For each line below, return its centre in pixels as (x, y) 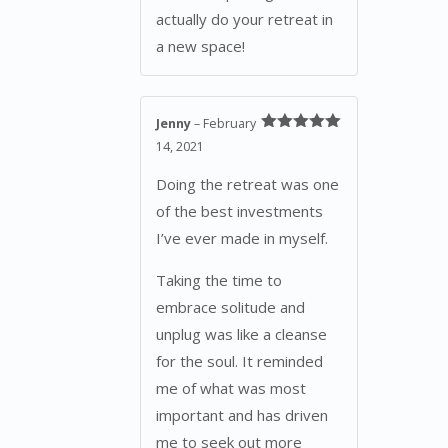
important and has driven (242, 414)
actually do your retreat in (244, 19)
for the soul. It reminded (239, 360)
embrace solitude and (230, 306)
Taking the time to (219, 279)
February (229, 124)
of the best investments (239, 210)
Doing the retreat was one (247, 183)
